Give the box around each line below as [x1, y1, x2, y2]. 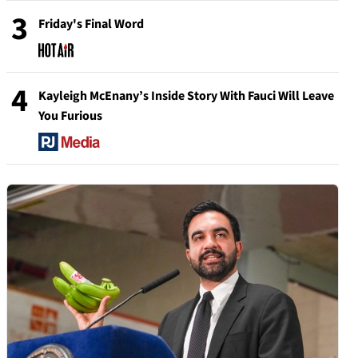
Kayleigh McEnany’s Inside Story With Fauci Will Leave [38, 86, 334, 105]
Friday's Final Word [38, 14, 144, 33]
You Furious [38, 106, 102, 125]
